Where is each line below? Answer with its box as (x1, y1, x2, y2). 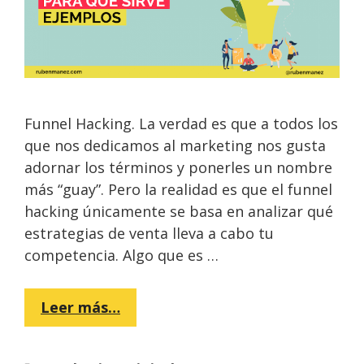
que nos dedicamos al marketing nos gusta (24, 136, 326, 155)
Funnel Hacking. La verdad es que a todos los (24, 114, 338, 133)
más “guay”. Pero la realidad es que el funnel (24, 180, 332, 199)
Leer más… (41, 297, 120, 317)
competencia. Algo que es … (24, 245, 219, 265)
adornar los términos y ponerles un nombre (24, 158, 332, 177)
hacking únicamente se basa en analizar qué (24, 201, 333, 221)
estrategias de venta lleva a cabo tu (24, 223, 274, 243)
